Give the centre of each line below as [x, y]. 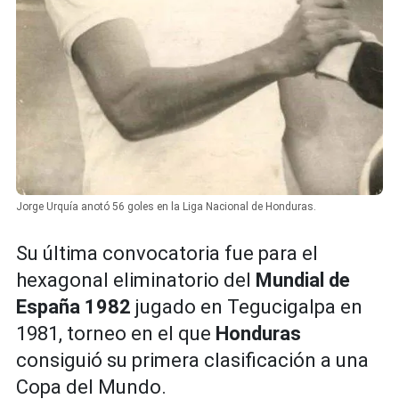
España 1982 [76, 307]
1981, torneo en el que [116, 334]
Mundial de [303, 281]
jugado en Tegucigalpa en [249, 307]
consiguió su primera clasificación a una [192, 361]
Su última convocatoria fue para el [167, 254]
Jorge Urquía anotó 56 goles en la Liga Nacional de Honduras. [166, 207]
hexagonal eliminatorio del [136, 281]
